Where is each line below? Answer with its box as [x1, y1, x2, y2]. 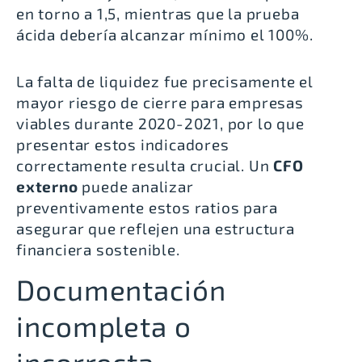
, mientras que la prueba [116, 4, 300, 23]
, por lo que [220, 114, 305, 133]
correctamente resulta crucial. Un [16, 156, 274, 175]
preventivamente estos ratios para [16, 198, 278, 217]
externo [16, 177, 78, 196]
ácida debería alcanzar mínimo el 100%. [16, 25, 314, 44]
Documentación [16, 272, 226, 307]
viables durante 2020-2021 [16, 114, 221, 133]
